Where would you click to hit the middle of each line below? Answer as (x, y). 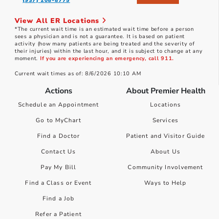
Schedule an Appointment (58, 105)
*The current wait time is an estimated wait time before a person (104, 29)
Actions (58, 91)
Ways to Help (165, 183)
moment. (27, 59)
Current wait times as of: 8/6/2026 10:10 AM (78, 74)
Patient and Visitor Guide (165, 136)
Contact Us (58, 152)
